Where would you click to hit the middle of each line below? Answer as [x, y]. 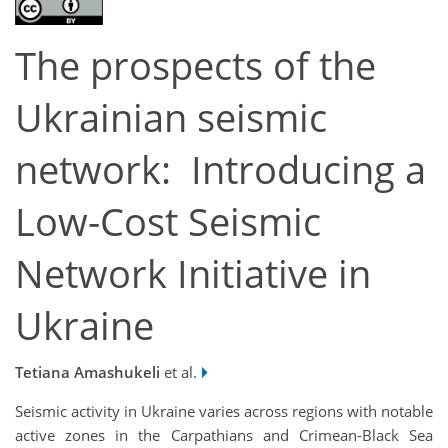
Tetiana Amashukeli [87, 371]
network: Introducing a [220, 170]
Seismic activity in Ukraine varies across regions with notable [224, 410]
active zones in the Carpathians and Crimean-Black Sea [224, 434]
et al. [178, 371]
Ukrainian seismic [171, 118]
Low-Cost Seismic [168, 222]
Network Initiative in [193, 274]
